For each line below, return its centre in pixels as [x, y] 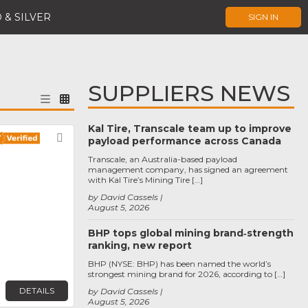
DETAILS [37, 290]
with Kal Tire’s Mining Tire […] [145, 180]
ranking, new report [140, 245]
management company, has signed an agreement [188, 169]
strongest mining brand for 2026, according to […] [187, 274]
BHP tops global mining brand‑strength [191, 233]
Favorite [92, 138]
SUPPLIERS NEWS [189, 93]
